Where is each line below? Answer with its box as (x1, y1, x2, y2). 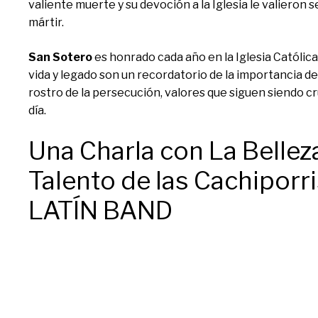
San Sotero (28, 50, 92, 64)
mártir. (28, 16, 64, 29)
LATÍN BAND (28, 195, 172, 226)
